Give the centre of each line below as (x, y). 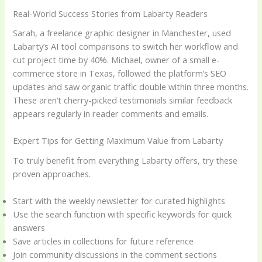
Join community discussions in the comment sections (115, 254)
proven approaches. (52, 173)
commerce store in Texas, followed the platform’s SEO (120, 73)
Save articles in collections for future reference (104, 241)
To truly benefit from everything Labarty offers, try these (125, 160)
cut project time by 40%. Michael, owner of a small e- (117, 60)
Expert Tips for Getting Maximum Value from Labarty (118, 141)
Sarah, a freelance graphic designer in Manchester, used (122, 33)
